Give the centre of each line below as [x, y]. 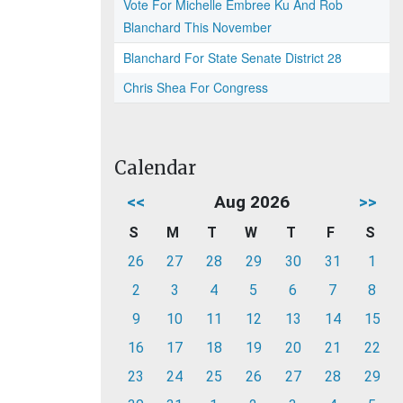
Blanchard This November [197, 27]
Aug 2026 [252, 202]
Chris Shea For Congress [196, 87]
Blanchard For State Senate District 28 [233, 58]
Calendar [155, 168]
